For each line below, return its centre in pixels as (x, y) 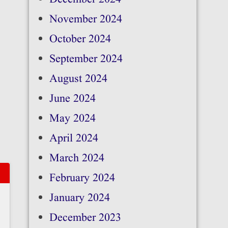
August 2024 (78, 79)
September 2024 (86, 59)
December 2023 (85, 218)
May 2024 (72, 119)
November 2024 (85, 20)
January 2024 (79, 198)
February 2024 (82, 178)
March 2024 (77, 159)
